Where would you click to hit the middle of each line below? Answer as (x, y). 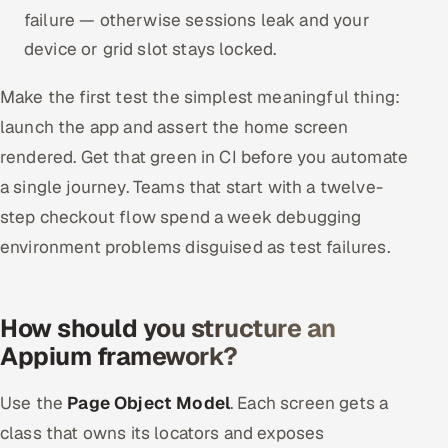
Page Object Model (149, 403)
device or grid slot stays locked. (150, 49)
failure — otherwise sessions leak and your (197, 20)
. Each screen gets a (309, 403)
